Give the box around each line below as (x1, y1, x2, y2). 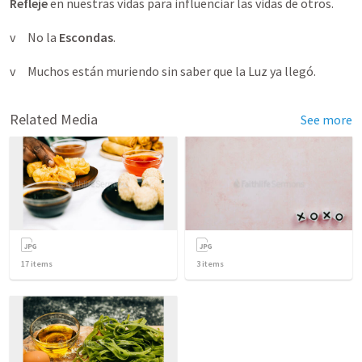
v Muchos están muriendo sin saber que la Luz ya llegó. (10, 63, 338, 79)
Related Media (10, 110, 98, 128)
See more (301, 112, 352, 128)
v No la (10, 29, 59, 45)
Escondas (59, 29, 113, 45)
